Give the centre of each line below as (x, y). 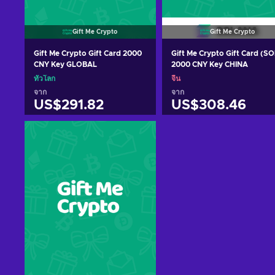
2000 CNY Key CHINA (209, 64)
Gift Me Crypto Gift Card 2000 (88, 53)
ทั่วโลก (45, 78)
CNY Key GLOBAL (65, 64)
